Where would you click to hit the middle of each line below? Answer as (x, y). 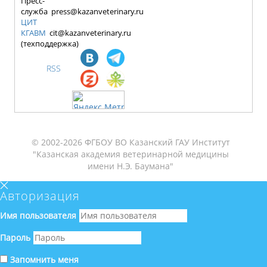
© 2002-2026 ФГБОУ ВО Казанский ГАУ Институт (131, 142)
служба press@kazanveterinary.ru (82, 11)
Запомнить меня (43, 259)
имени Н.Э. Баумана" (131, 166)
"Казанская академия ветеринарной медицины (131, 154)
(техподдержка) (50, 43)
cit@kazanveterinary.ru (89, 32)
